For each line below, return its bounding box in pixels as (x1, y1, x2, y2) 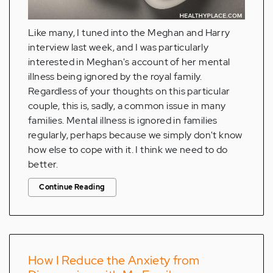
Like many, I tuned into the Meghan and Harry (28, 26, 230, 39)
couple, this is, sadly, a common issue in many (28, 99, 226, 112)
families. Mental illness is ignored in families (28, 113, 218, 127)
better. (28, 157, 58, 171)
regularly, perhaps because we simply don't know (28, 128, 243, 141)
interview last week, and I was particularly (28, 40, 209, 54)
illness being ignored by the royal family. (28, 69, 202, 83)
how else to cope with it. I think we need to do (28, 143, 228, 156)
